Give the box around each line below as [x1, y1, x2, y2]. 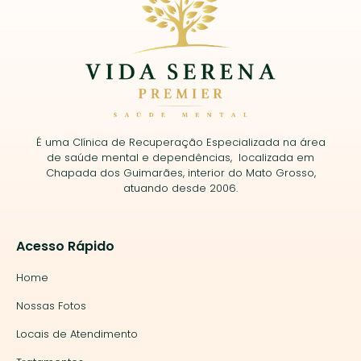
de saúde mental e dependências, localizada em [47, 149, 314, 165]
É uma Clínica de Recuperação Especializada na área [35, 134, 326, 150]
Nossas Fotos [16, 297, 86, 313]
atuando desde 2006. [123, 180, 238, 196]
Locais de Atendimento [16, 326, 138, 342]
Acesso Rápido [16, 236, 114, 255]
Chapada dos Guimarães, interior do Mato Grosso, [45, 164, 316, 180]
